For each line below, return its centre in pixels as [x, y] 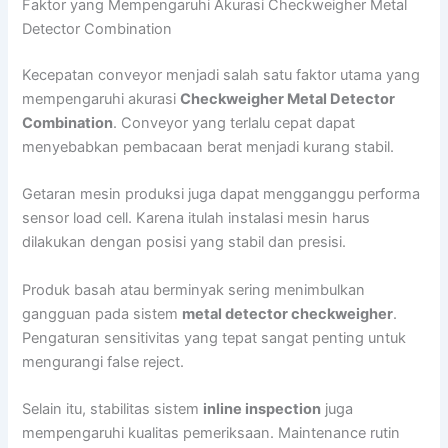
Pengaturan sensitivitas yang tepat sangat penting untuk [214, 337]
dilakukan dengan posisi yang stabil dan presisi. [184, 242]
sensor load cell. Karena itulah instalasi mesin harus [196, 218]
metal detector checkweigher [288, 313]
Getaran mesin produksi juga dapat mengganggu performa [221, 194]
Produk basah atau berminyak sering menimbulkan [194, 289]
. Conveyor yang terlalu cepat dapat [234, 123]
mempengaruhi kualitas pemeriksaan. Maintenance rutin [211, 433]
